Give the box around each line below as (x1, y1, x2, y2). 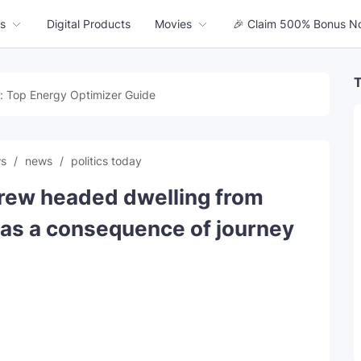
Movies (155, 17, 192, 31)
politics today (71, 154, 142, 168)
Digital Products (47, 17, 131, 31)
